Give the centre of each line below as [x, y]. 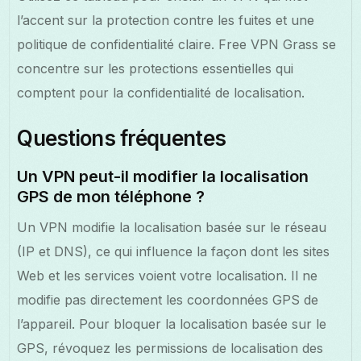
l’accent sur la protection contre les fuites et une [166, 20]
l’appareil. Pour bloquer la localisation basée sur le [172, 324]
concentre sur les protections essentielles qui [156, 68]
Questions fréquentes [122, 138]
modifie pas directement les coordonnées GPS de [168, 299]
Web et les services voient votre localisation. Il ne [168, 275]
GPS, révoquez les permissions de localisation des [170, 348]
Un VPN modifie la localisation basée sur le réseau [172, 227]
